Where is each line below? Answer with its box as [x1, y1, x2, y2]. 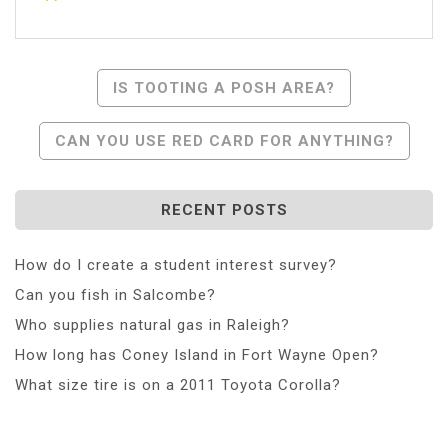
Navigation [14, 105, 180, 144]
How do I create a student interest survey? [15, 255, 337, 274]
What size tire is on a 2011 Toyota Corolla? [15, 375, 341, 394]
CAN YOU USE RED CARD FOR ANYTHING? [54, 131, 394, 150]
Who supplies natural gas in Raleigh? [15, 315, 290, 334]
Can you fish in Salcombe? [15, 285, 216, 304]
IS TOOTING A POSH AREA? [113, 78, 335, 97]
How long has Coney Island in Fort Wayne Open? [15, 345, 379, 364]
